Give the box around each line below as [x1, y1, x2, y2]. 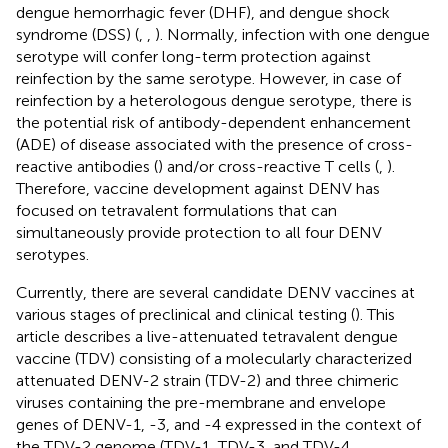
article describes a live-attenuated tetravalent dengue [16, 326, 398, 346]
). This [355, 304, 395, 324]
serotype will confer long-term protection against [16, 46, 371, 66]
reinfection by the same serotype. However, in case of [16, 68, 401, 88]
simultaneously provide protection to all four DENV [16, 222, 382, 242]
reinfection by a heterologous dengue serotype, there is [16, 90, 412, 110]
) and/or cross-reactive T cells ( [158, 156, 379, 176]
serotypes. [16, 244, 89, 264]
